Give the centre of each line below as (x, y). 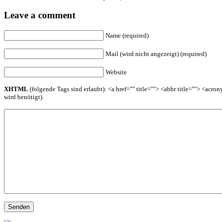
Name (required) (127, 36)
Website (116, 72)
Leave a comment (40, 15)
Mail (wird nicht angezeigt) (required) (156, 54)
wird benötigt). (24, 97)
